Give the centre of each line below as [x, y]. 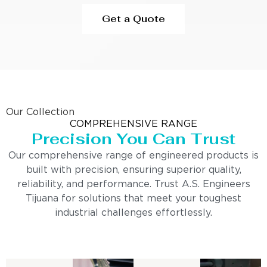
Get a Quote [133, 18]
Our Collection [40, 112]
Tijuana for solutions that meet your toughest [133, 198]
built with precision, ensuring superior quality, [133, 170]
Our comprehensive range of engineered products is [133, 156]
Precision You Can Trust [133, 139]
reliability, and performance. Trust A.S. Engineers [133, 184]
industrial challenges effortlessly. [133, 213]
